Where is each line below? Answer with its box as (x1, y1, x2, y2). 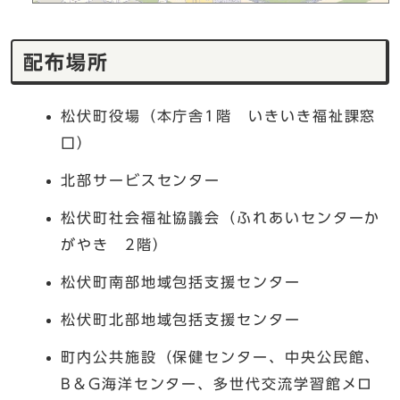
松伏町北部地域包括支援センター (61, 312, 301, 327)
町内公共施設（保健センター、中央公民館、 (61, 349, 381, 364)
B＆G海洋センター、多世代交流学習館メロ (61, 376, 374, 391)
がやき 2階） (61, 237, 169, 252)
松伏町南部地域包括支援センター (61, 274, 301, 289)
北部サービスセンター (61, 172, 221, 187)
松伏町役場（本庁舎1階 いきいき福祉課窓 (61, 108, 377, 123)
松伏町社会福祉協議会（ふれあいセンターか (61, 210, 381, 225)
